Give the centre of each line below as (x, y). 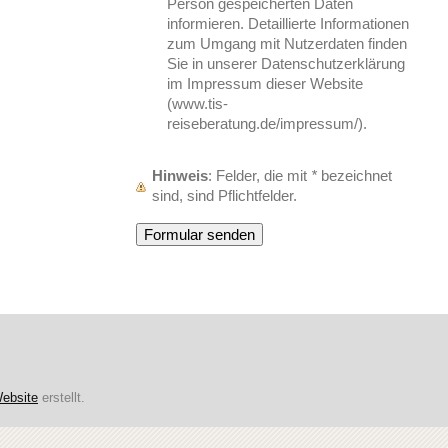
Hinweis (180, 175)
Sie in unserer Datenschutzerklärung (286, 63)
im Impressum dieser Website (265, 83)
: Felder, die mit (264, 175)
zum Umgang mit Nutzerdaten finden (287, 43)
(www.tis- (198, 103)
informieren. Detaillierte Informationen (288, 23)
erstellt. (61, 397)
